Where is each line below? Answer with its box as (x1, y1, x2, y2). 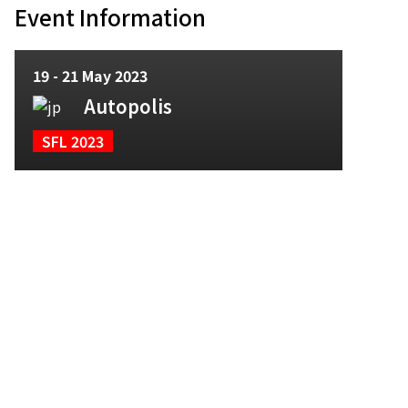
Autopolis (84, 93, 172, 119)
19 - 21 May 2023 (33, 65, 148, 87)
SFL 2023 (42, 130, 104, 152)
